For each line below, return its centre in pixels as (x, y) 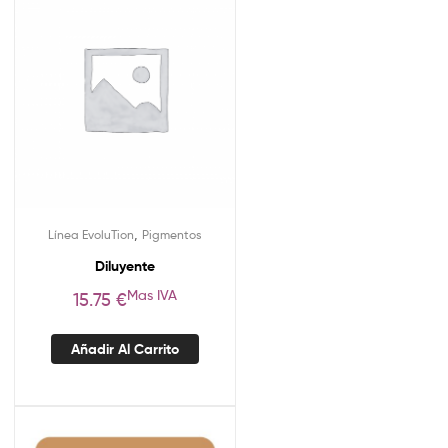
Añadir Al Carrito (125, 349)
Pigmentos (172, 234)
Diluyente (125, 265)
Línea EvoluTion (91, 234)
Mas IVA (152, 294)
